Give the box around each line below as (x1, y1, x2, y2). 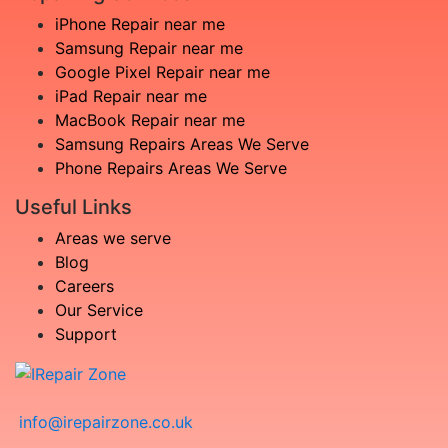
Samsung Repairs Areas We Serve (55, 134, 309, 155)
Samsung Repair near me (55, 38, 243, 59)
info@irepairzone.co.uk (19, 412, 193, 433)
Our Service (55, 300, 143, 321)
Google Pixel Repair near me (55, 62, 270, 83)
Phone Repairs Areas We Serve (55, 158, 287, 179)
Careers (55, 276, 114, 297)
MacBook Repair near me (55, 110, 245, 131)
